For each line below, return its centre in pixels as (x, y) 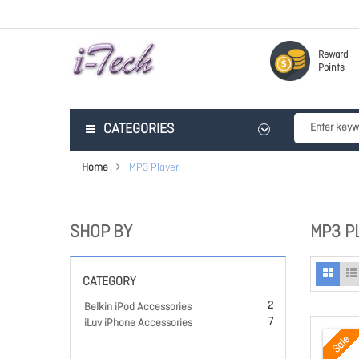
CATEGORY (109, 282)
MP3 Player (154, 168)
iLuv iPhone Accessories (138, 323)
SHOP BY (101, 232)
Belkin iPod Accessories (138, 307)
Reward (333, 55)
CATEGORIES (139, 129)
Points (331, 68)
